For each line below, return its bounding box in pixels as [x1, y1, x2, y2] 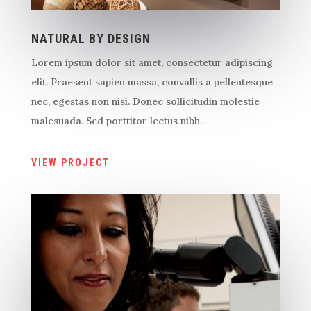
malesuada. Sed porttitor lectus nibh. [31, 115, 202, 128]
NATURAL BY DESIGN [31, 31, 151, 47]
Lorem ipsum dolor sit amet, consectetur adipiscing [31, 56, 273, 69]
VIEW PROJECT [31, 156, 110, 168]
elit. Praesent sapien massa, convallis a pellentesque [31, 76, 273, 89]
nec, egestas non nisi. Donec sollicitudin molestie [31, 95, 260, 108]
